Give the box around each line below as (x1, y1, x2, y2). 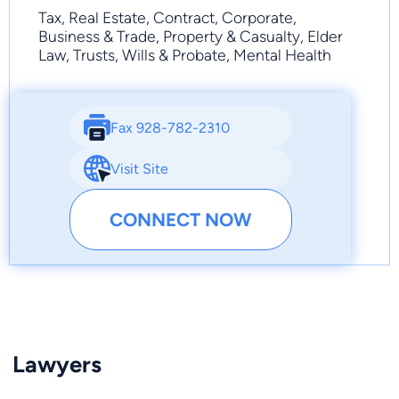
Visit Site (110, 159, 168, 177)
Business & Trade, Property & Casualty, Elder (38, 27, 343, 46)
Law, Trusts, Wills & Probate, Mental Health (38, 45, 331, 65)
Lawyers (12, 351, 102, 379)
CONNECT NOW (110, 208, 252, 232)
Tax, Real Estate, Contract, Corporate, (38, 8, 297, 28)
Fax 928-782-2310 (110, 118, 230, 136)
